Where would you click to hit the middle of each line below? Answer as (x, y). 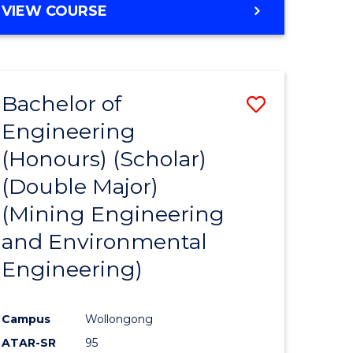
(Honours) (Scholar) (104, 159)
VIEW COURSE (55, 11)
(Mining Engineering (113, 214)
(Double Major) (80, 187)
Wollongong (119, 319)
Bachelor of (62, 104)
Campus (26, 319)
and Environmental (105, 242)
